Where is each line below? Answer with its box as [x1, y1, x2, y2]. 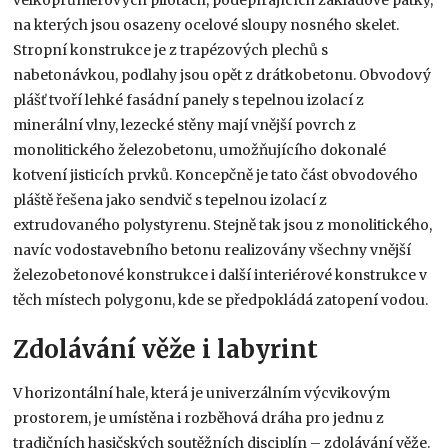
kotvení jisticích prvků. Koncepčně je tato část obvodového [13, 165, 419, 184]
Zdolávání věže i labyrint [13, 333, 319, 365]
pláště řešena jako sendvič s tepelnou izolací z [13, 190, 328, 209]
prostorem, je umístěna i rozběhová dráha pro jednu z [13, 408, 385, 427]
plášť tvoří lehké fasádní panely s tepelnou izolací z [13, 90, 365, 109]
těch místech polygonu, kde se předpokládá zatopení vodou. [13, 290, 429, 309]
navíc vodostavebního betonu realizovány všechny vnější [13, 240, 412, 259]
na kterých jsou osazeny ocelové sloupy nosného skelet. [13, 15, 400, 34]
